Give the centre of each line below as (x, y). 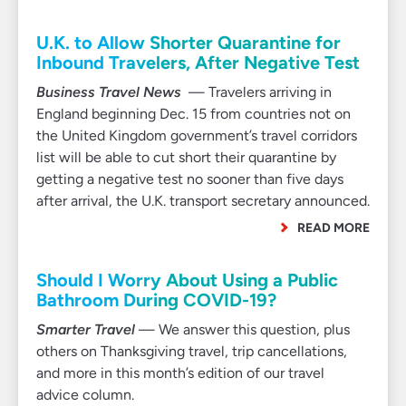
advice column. (85, 395)
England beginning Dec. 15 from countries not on (193, 114)
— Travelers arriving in (258, 92)
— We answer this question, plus (242, 329)
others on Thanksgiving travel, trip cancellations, (192, 351)
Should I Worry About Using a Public (187, 280)
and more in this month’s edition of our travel (180, 373)
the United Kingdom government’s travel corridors (197, 135)
